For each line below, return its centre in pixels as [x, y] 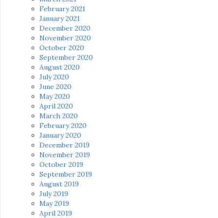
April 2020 [56, 106]
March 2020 [59, 116]
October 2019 [61, 165]
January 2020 [60, 136]
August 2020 [60, 67]
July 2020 [54, 77]
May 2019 [54, 204]
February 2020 [63, 126]
